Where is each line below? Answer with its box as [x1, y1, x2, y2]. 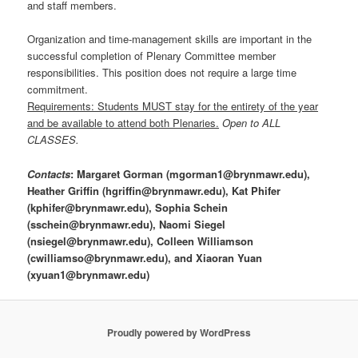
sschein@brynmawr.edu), [30, 216, 157, 232]
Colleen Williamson [157, 233, 254, 249]
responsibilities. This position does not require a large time [27, 65, 297, 81]
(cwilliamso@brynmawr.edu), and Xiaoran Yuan [27, 249, 263, 265]
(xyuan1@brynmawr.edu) [27, 266, 150, 282]
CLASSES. [27, 132, 80, 148]
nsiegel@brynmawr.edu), [30, 233, 157, 249]
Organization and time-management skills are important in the [27, 31, 312, 47]
